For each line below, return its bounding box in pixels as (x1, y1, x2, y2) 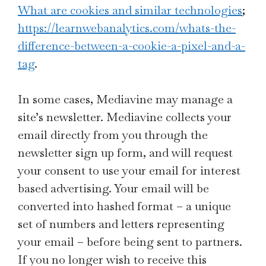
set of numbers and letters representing (18, 216, 224, 232)
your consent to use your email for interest (18, 163, 240, 178)
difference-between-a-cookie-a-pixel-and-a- (18, 38, 245, 53)
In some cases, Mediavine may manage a (18, 91, 233, 107)
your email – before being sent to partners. (18, 234, 242, 249)
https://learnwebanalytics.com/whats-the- (18, 20, 236, 36)
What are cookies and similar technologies (18, 2, 242, 18)
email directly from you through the (18, 127, 208, 142)
